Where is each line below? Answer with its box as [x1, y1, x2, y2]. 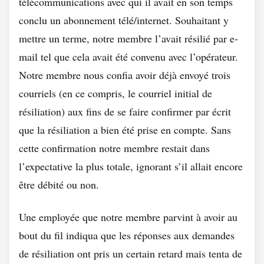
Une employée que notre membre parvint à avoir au [19, 210, 237, 224]
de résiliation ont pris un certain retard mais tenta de [19, 246, 242, 260]
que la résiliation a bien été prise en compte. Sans [19, 123, 231, 137]
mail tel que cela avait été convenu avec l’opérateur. [19, 49, 238, 64]
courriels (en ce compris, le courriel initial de [19, 86, 212, 100]
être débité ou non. [19, 177, 99, 192]
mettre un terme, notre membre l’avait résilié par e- [19, 31, 238, 45]
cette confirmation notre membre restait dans [19, 141, 210, 155]
